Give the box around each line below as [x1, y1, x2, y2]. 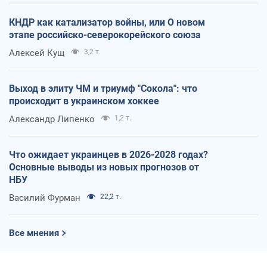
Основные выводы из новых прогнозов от [9, 161, 199, 173]
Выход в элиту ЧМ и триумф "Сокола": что [9, 82, 197, 94]
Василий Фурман [9, 192, 80, 203]
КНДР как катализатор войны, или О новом [9, 16, 205, 28]
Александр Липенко [9, 113, 95, 125]
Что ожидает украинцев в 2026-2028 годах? [9, 148, 208, 160]
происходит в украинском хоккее [9, 95, 159, 107]
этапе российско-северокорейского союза [9, 29, 201, 41]
